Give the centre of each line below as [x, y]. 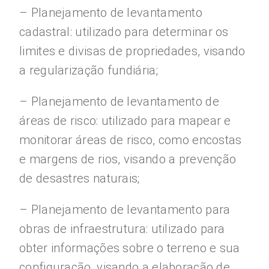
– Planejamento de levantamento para [125, 210]
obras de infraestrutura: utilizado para [122, 229]
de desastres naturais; [80, 178]
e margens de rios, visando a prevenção [128, 159]
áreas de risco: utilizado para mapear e [125, 121]
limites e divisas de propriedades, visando [132, 51]
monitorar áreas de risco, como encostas [131, 140]
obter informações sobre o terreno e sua [130, 248]
